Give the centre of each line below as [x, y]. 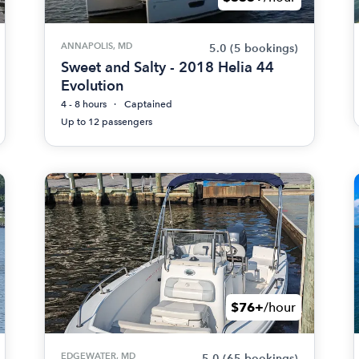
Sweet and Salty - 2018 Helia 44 [168, 67]
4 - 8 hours [84, 104]
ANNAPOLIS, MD [97, 46]
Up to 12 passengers [107, 122]
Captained [149, 104]
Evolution [93, 85]
